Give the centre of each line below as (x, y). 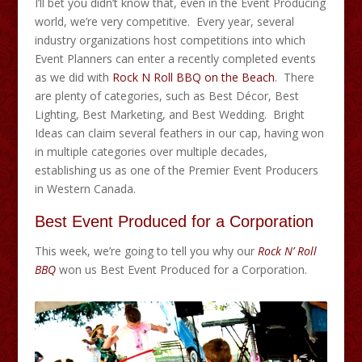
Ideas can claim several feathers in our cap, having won (179, 133)
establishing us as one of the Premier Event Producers (176, 170)
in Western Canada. (85, 188)
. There (294, 77)
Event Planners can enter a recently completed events (175, 58)
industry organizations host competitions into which (170, 40)
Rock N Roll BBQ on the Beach (193, 77)
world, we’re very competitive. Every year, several (164, 21)
